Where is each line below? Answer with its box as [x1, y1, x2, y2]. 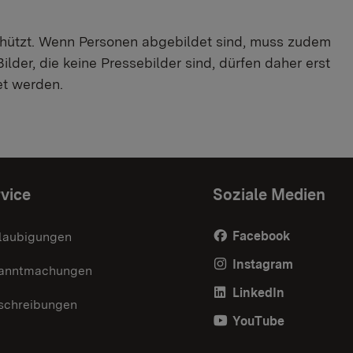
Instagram [232, 256, 293, 272]
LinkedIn [232, 284, 284, 300]
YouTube [232, 313, 284, 329]
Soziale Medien [213, 184, 325, 204]
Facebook [232, 228, 290, 243]
